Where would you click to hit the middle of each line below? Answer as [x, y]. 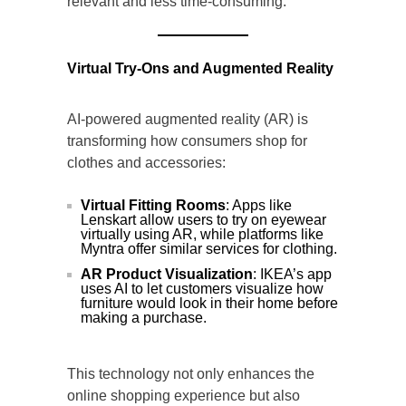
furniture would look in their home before [209, 304]
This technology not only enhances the [191, 374]
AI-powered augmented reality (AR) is [188, 120]
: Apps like [259, 206]
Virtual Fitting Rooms [153, 206]
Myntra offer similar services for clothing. [209, 249]
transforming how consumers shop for [187, 141]
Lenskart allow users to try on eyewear [203, 220]
